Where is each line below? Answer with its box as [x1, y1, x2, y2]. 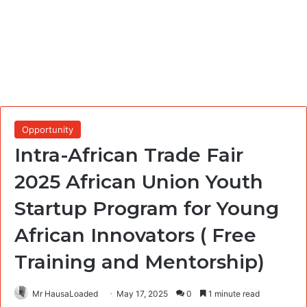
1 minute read [206, 288, 260, 299]
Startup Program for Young [14, 196, 279, 220]
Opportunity [22, 123, 73, 135]
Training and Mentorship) [14, 249, 265, 273]
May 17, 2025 [116, 288, 168, 299]
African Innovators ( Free [14, 223, 256, 247]
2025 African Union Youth [14, 169, 263, 193]
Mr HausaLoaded [32, 288, 98, 299]
